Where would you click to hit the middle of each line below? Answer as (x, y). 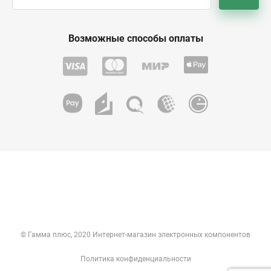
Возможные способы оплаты (135, 38)
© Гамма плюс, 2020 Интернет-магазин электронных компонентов (135, 235)
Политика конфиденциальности (135, 259)
